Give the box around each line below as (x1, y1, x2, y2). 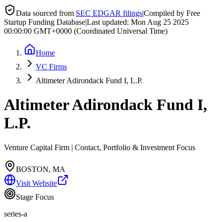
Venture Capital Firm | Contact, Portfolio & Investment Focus (4, 143, 195, 152)
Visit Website (16, 178, 57, 187)
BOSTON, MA (16, 165, 65, 173)
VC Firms (36, 62, 67, 71)
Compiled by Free (144, 9, 200, 17)
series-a (4, 209, 27, 218)
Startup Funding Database (4, 18, 85, 26)
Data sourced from (16, 9, 74, 17)
